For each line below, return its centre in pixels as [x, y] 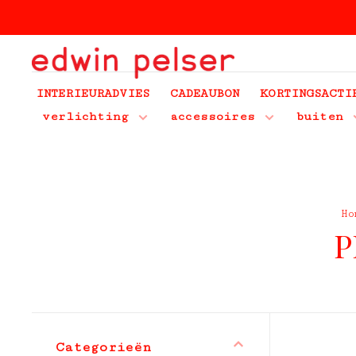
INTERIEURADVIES [93, 93]
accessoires [213, 116]
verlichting [85, 116]
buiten [320, 116]
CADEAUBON [205, 93]
